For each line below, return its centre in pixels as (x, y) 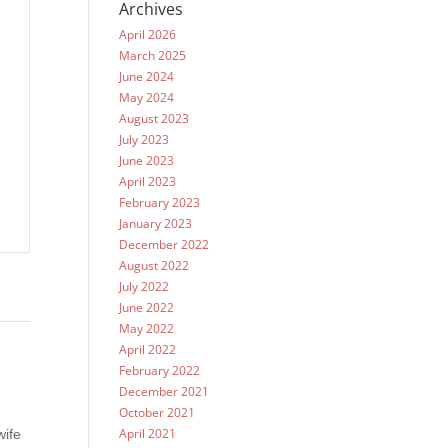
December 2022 (164, 244)
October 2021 (157, 412)
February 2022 (160, 370)
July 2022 (144, 286)
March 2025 (153, 55)
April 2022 (148, 349)
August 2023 (154, 118)
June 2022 (147, 307)
